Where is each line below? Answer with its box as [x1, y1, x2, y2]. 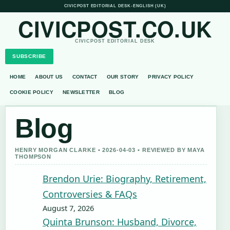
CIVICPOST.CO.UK [18, 13, 212, 44]
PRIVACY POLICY [148, 74, 194, 80]
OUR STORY [106, 74, 139, 80]
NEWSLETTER [62, 89, 100, 95]
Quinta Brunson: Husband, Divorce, [43, 216, 197, 228]
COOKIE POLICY [10, 89, 53, 95]
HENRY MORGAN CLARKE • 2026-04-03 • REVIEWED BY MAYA [15, 147, 205, 153]
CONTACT [72, 74, 98, 80]
